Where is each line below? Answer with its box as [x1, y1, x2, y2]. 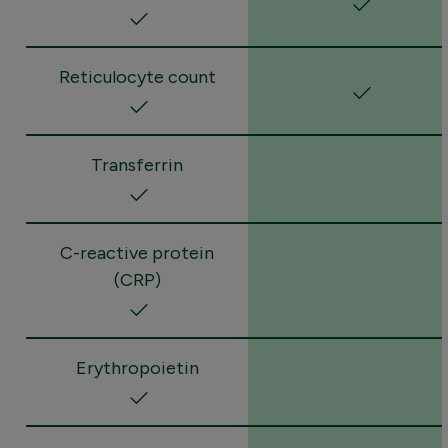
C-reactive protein [60, 241, 214, 264]
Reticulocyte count [58, 65, 216, 88]
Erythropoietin [75, 356, 199, 379]
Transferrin [91, 153, 183, 176]
